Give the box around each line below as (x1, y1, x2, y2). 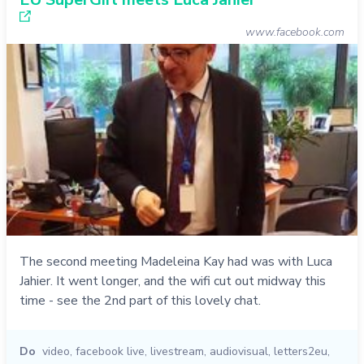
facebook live (76, 343, 145, 359)
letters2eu (274, 343, 327, 359)
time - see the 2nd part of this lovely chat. (19, 291, 261, 310)
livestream (150, 343, 204, 359)
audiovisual (210, 343, 268, 359)
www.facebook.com (245, 24, 344, 40)
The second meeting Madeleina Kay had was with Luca (19, 252, 332, 271)
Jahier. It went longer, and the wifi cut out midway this (19, 271, 326, 290)
